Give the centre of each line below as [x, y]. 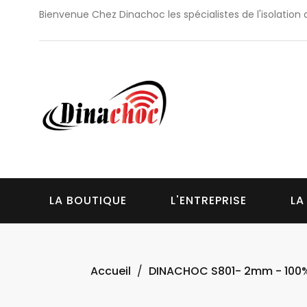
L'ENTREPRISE [209, 200]
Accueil [111, 271]
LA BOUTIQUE [88, 200]
